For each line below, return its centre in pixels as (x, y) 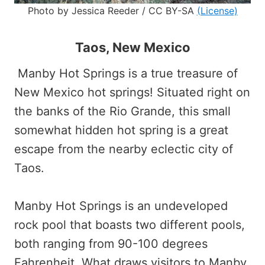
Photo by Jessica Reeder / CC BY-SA (112, 10)
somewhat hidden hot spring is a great (121, 130)
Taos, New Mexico (132, 47)
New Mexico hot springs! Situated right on (132, 92)
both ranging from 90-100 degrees (111, 243)
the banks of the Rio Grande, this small (122, 111)
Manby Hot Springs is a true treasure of (126, 73)
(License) (217, 10)
